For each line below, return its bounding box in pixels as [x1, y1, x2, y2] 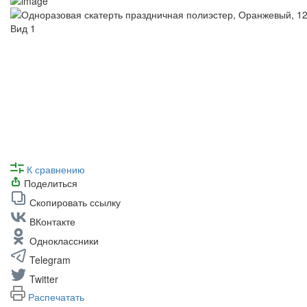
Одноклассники [29, 233, 99, 247]
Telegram [29, 252, 71, 267]
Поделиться [24, 175, 77, 190]
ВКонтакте [29, 214, 75, 228]
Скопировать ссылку [29, 195, 121, 209]
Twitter [29, 271, 58, 286]
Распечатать [28, 289, 84, 304]
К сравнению [27, 162, 85, 176]
